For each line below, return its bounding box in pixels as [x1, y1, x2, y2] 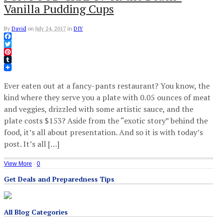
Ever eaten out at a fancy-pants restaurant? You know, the [4, 80, 210, 91]
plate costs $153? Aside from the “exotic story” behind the [4, 115, 208, 126]
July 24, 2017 [35, 25, 66, 32]
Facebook [4, 38, 37, 49]
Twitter [4, 46, 31, 57]
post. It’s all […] [4, 138, 60, 149]
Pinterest [4, 54, 37, 65]
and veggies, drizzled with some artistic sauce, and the [4, 103, 193, 114]
